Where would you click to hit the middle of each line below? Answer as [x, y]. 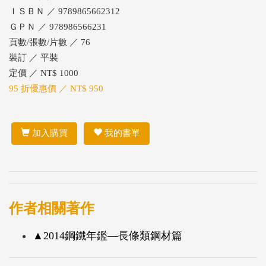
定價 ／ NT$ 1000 [44, 73]
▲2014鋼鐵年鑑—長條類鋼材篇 [107, 235]
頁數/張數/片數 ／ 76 [50, 42]
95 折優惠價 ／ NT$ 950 [56, 88]
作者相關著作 [52, 208]
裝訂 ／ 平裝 [34, 58]
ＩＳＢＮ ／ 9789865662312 [64, 11]
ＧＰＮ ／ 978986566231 [58, 27]
